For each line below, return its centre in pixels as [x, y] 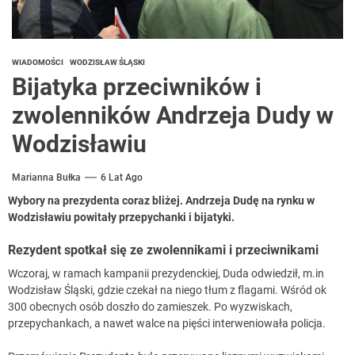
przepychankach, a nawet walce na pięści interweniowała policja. [167, 324]
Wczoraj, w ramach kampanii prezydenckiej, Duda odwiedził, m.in [166, 274]
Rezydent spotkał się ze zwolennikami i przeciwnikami [163, 250]
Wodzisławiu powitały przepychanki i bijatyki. [121, 218]
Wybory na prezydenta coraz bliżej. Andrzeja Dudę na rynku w [161, 201]
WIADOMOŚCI [38, 63]
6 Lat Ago [122, 178]
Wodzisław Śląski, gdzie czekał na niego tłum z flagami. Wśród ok [167, 290]
